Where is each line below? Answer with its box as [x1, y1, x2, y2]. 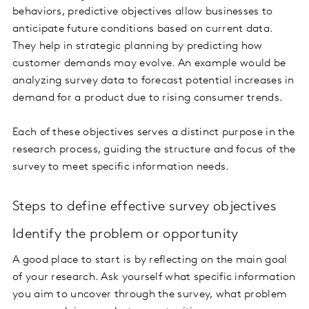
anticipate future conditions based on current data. [12, 23, 273, 35]
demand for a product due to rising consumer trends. [12, 92, 283, 104]
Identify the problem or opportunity [12, 228, 239, 242]
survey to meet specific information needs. [12, 161, 230, 173]
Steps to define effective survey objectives [12, 200, 277, 215]
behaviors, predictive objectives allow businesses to [12, 6, 273, 18]
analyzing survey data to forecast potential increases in [12, 75, 295, 87]
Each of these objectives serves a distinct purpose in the [12, 127, 295, 139]
